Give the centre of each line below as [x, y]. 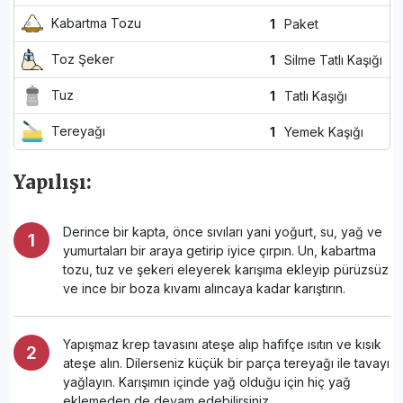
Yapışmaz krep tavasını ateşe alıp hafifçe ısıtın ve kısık [222, 344]
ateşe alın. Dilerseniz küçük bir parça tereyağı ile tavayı [226, 363]
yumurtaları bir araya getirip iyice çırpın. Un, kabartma [219, 250]
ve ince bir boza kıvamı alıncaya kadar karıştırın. [204, 288]
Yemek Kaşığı [322, 131]
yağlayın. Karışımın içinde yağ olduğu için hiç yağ [206, 381]
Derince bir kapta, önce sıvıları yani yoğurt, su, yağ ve [222, 231]
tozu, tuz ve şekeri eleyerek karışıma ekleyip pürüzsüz [225, 269]
